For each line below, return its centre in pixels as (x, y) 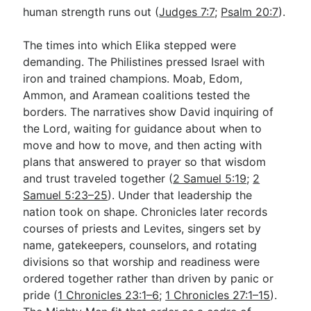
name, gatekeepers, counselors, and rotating (140, 245)
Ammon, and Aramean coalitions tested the (137, 95)
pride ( (41, 295)
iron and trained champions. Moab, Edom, (133, 78)
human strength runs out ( (91, 12)
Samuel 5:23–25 (66, 195)
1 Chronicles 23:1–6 (109, 295)
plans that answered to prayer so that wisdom (145, 162)
